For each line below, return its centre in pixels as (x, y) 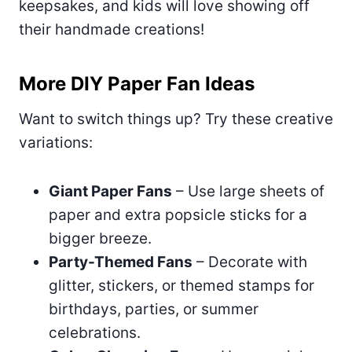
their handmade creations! (112, 29)
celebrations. (95, 332)
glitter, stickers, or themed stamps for (181, 285)
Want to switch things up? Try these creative (176, 119)
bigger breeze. (100, 238)
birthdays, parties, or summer (154, 309)
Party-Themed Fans (121, 262)
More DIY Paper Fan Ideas (137, 83)
